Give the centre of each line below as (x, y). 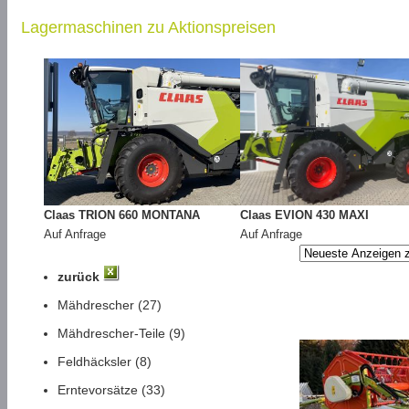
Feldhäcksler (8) (105, 362)
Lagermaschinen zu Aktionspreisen (148, 27)
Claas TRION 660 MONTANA (122, 215)
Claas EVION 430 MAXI (304, 215)
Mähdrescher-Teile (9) (121, 333)
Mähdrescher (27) (110, 305)
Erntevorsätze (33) (111, 390)
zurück (79, 277)
